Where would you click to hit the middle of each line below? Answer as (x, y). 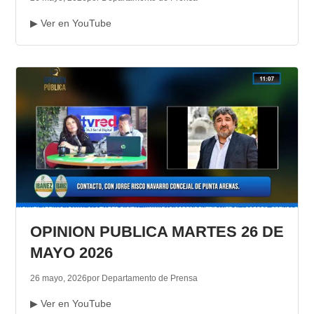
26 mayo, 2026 (58, 279)
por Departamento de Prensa (142, 279)
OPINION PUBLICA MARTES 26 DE (157, 232)
